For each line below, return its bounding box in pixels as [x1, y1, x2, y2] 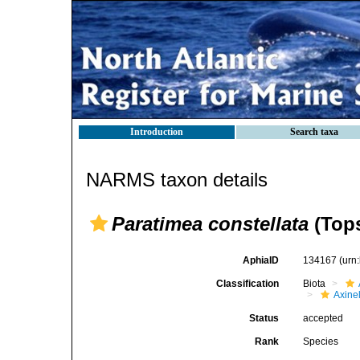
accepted [303, 313, 344, 324]
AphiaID [243, 255, 280, 266]
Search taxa [290, 126, 338, 137]
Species [303, 336, 339, 347]
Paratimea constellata [112, 213, 309, 235]
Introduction [130, 126, 183, 137]
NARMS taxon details [86, 169, 268, 190]
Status [249, 313, 280, 324]
